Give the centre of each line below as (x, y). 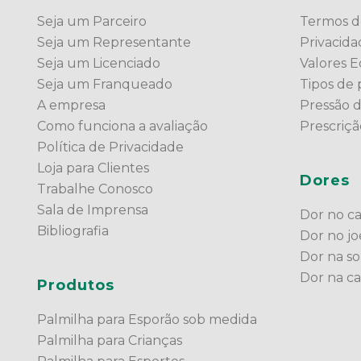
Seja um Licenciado (99, 63)
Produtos (76, 285)
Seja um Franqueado (105, 84)
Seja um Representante (114, 42)
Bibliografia (73, 230)
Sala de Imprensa (93, 210)
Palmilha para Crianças (110, 340)
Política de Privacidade (111, 147)
